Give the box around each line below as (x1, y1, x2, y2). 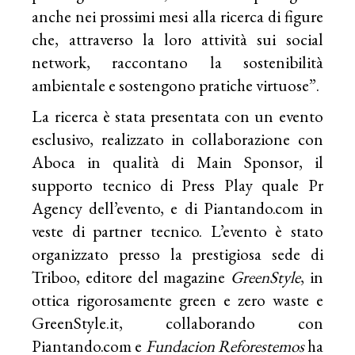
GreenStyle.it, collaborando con (32, 312, 323, 334)
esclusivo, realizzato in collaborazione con (32, 128, 323, 151)
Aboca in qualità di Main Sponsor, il (32, 151, 323, 174)
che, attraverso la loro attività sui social (32, 29, 323, 51)
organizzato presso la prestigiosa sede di (32, 243, 323, 265)
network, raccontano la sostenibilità (32, 52, 323, 74)
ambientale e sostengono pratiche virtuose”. (32, 74, 320, 97)
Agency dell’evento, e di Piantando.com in (32, 197, 323, 219)
